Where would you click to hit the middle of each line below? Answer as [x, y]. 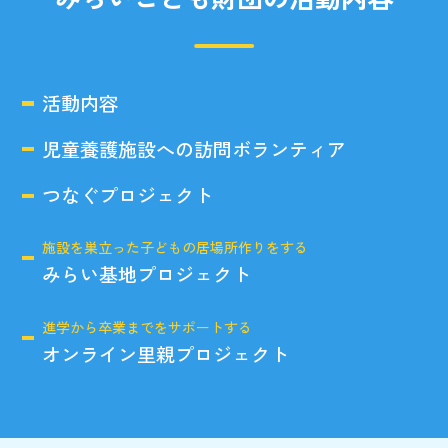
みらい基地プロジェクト [147, 274]
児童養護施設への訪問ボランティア [194, 148]
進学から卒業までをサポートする [147, 326]
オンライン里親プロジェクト [166, 353]
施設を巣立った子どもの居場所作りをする [175, 247]
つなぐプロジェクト [128, 195]
